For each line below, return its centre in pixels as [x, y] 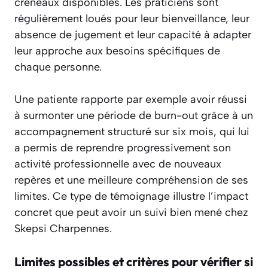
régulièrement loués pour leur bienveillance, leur [132, 19]
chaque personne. [58, 67]
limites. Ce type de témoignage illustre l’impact [131, 197]
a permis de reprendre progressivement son [123, 148]
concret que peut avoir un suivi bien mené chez [131, 213]
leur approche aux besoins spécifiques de [117, 51]
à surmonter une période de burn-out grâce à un [134, 116]
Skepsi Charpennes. [63, 229]
